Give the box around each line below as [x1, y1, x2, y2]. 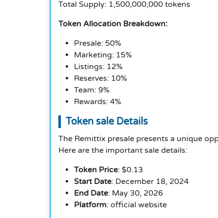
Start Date [74, 177, 111, 187]
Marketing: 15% [74, 50, 132, 60]
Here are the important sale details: [58, 145, 187, 156]
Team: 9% [74, 85, 109, 95]
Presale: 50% [74, 38, 121, 49]
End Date [74, 188, 108, 199]
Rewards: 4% [74, 97, 121, 107]
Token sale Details [66, 116, 148, 128]
